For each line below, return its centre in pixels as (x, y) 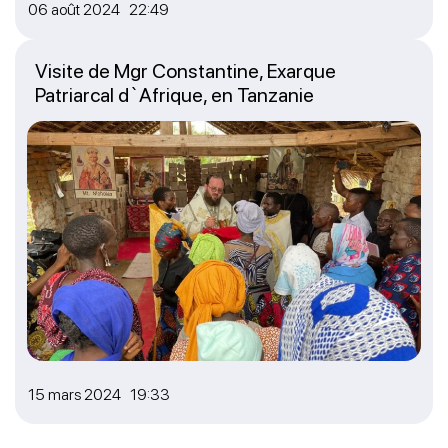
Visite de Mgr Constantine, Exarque (185, 70)
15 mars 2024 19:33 (99, 394)
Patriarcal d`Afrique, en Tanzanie (174, 94)
